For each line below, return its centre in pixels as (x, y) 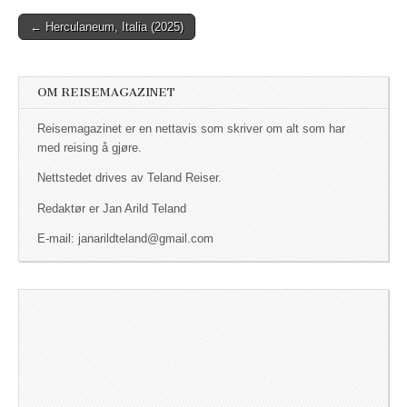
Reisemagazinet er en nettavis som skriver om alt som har (191, 129)
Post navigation (79, 40)
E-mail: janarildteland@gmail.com (125, 239)
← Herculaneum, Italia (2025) (107, 26)
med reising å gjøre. (89, 148)
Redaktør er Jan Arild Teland (112, 208)
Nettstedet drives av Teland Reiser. (129, 179)
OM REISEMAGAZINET (106, 92)
